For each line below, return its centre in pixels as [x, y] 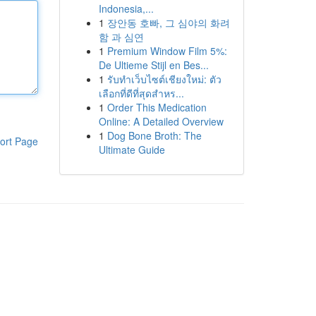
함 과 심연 [121, 37]
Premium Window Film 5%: [167, 51]
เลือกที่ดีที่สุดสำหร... [141, 93]
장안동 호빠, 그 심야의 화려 [168, 23]
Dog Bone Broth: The [154, 135]
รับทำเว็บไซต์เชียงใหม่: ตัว [164, 79]
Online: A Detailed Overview [161, 121]
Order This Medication [157, 107]
